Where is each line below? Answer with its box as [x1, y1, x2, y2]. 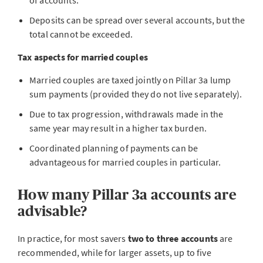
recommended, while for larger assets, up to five [18, 247, 211, 258]
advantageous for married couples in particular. [29, 156, 221, 168]
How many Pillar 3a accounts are [18, 187, 237, 203]
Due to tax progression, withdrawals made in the [29, 108, 224, 120]
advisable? [18, 203, 87, 219]
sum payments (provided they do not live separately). [29, 88, 242, 100]
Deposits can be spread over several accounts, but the [29, 14, 245, 26]
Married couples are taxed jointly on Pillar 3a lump [29, 74, 231, 86]
